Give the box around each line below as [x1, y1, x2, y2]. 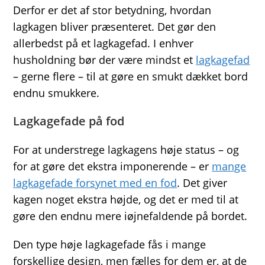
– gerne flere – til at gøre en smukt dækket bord [13, 69, 248, 83]
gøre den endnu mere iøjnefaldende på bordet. [13, 208, 248, 223]
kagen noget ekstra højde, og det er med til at [13, 192, 239, 206]
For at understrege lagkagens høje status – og [13, 142, 240, 157]
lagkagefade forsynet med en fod [13, 175, 177, 190]
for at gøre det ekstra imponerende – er [13, 159, 212, 173]
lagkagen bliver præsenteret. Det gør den [13, 19, 216, 34]
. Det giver [177, 175, 228, 190]
